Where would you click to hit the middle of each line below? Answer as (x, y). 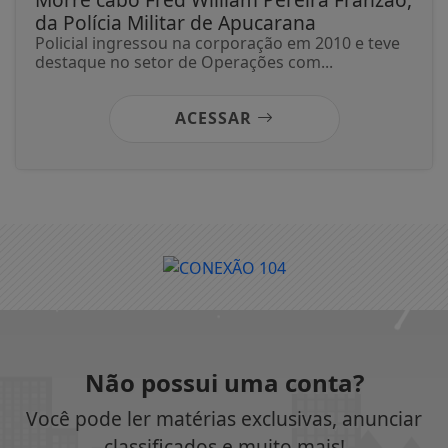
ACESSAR (215, 117)
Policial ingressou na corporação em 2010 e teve (217, 42)
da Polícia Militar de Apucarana (175, 22)
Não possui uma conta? (224, 382)
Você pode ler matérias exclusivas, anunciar (224, 418)
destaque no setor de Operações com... (184, 61)
